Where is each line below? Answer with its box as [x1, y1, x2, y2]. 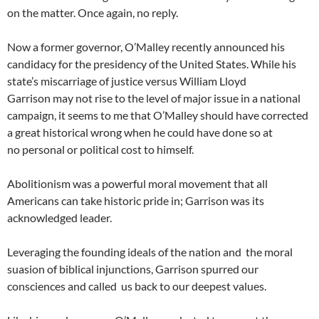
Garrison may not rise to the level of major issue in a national [7, 90, 300, 105]
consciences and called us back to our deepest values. [7, 278, 266, 293]
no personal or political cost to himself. [7, 142, 194, 156]
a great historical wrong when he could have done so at [7, 125, 273, 139]
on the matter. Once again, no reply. [7, 5, 178, 19]
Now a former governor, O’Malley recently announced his [7, 39, 285, 53]
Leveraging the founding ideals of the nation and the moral [7, 244, 293, 258]
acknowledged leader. [7, 210, 112, 224]
